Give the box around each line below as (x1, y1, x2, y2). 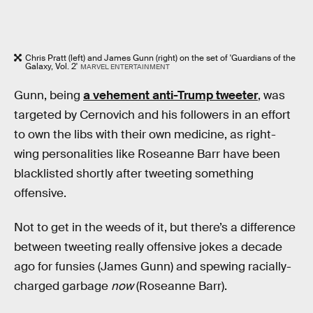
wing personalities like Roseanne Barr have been (14, 146, 280, 161)
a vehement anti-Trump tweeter (83, 87, 258, 103)
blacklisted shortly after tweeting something (14, 166, 254, 181)
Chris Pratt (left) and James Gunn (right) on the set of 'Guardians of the (25, 52, 296, 64)
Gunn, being (14, 87, 83, 103)
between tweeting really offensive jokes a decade (14, 240, 282, 255)
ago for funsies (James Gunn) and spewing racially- (14, 259, 291, 275)
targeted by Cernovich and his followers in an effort (14, 107, 291, 122)
